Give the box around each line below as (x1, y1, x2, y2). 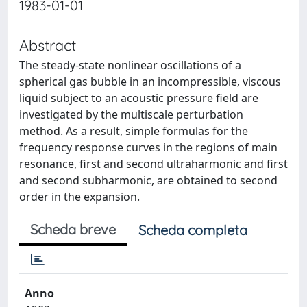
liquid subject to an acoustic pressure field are (19, 90, 258, 106)
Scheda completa (138, 221, 247, 238)
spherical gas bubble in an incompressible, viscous (19, 74, 281, 89)
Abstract (19, 36, 76, 54)
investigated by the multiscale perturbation (19, 107, 243, 122)
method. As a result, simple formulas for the (19, 123, 248, 138)
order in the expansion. (19, 189, 140, 204)
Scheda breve (30, 221, 116, 238)
